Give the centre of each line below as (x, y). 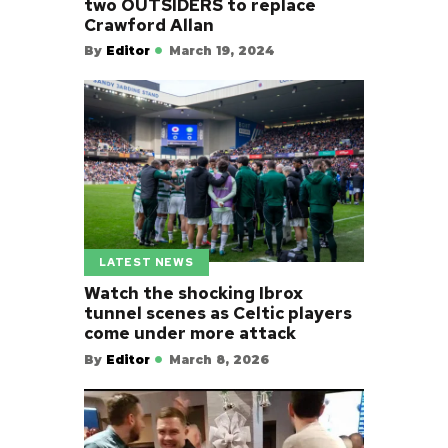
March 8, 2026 (219, 359)
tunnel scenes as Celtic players (218, 313)
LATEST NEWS (146, 262)
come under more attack (190, 333)
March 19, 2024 (222, 51)
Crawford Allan (149, 25)
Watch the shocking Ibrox (193, 293)
